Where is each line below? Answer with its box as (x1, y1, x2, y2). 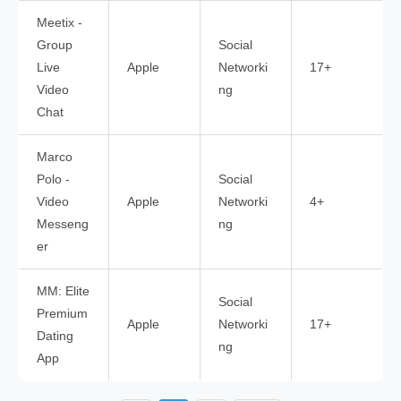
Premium (37, 307, 88, 321)
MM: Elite (37, 285, 90, 299)
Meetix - (37, 16, 82, 30)
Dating (37, 329, 73, 344)
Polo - (37, 173, 70, 187)
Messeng (37, 218, 89, 232)
